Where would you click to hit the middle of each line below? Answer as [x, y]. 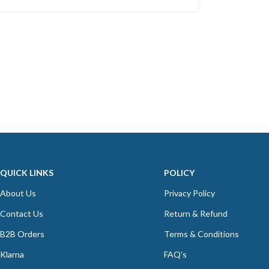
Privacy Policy [189, 193]
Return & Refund [195, 213]
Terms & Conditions [201, 234]
